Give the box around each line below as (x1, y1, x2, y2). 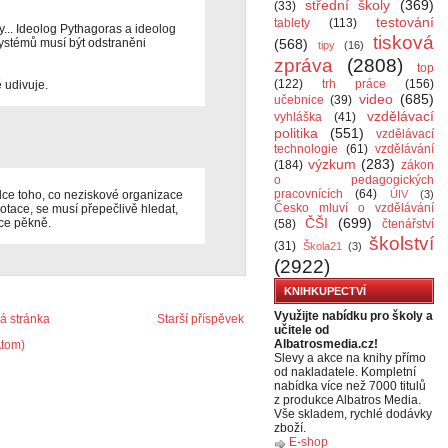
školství (369, 233, 435, 254)
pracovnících (274, 187, 343, 201)
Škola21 (302, 240, 342, 252)
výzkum (307, 156, 356, 172)
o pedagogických (274, 173, 434, 187)
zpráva (274, 55, 333, 76)
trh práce (322, 77, 386, 91)
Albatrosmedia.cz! (274, 337, 378, 351)
